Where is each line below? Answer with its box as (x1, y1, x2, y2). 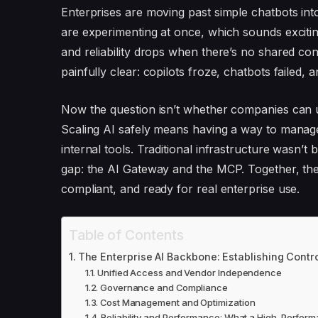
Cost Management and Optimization (99, 296, 256, 308)
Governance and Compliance (99, 281, 228, 293)
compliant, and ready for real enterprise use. (60, 181, 300, 196)
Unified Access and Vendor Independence (97, 266, 282, 278)
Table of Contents (68, 226, 184, 243)
